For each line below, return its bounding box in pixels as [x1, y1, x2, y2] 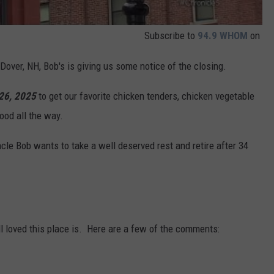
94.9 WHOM [198, 29, 248, 42]
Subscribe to [144, 29, 198, 42]
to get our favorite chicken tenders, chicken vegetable [39, 90, 254, 103]
